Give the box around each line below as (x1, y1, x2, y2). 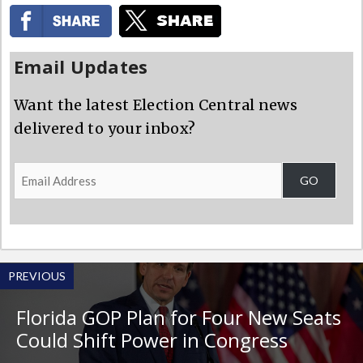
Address (13, 186, 75, 206)
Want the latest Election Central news (14, 95, 297, 114)
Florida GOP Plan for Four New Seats (16, 304, 341, 331)
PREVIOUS (8, 269, 66, 284)
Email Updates (14, 53, 148, 79)
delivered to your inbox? (14, 118, 196, 138)
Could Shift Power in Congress (16, 327, 288, 354)
